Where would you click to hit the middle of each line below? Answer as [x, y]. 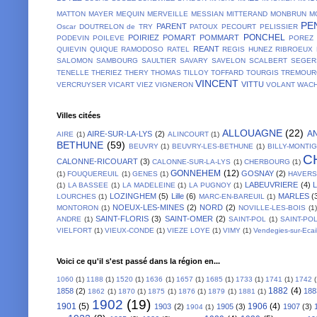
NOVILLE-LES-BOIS [272, 207]
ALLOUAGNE [252, 133]
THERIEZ [107, 72]
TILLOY [196, 72]
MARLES [293, 196]
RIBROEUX [294, 49]
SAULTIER [159, 60]
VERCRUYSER [81, 84]
